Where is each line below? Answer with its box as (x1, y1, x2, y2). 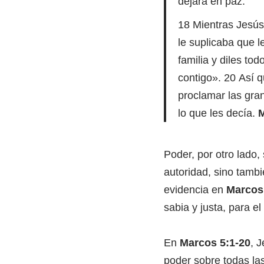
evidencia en (163, 183, 226, 196)
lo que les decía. (177, 107, 258, 119)
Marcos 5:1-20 (179, 236, 250, 249)
